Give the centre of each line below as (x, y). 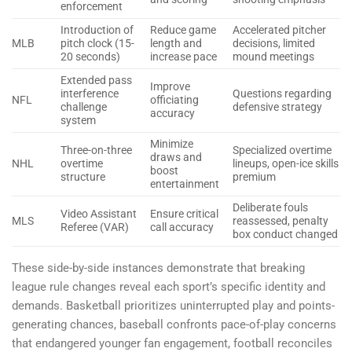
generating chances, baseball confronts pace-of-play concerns (174, 325)
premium (254, 177)
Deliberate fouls (270, 208)
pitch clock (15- (97, 44)
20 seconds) (90, 57)
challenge (83, 107)
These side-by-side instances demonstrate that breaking (158, 268)
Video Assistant (98, 214)
